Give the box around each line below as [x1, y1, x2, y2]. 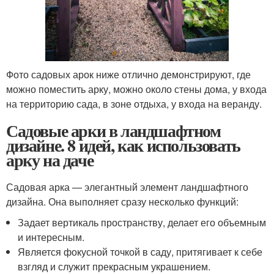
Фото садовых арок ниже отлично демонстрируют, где [6, 67, 251, 82]
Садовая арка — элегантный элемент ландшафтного [6, 180, 248, 194]
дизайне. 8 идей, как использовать [6, 133, 240, 158]
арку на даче [6, 147, 94, 173]
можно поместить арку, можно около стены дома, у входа [6, 82, 267, 97]
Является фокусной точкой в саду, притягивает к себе [18, 245, 263, 259]
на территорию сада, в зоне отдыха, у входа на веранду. [6, 97, 262, 111]
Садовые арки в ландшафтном [6, 118, 221, 144]
